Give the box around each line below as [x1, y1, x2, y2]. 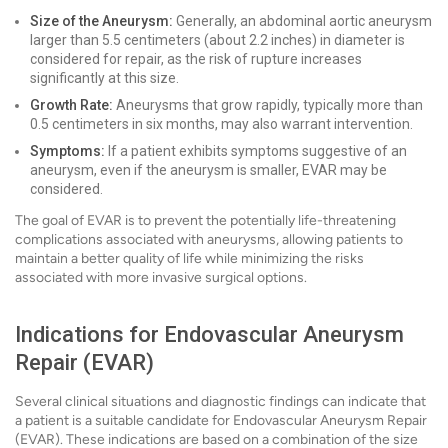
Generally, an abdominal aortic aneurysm [173, 13, 432, 29]
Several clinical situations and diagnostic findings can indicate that [15, 393, 426, 410]
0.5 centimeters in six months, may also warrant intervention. [30, 116, 413, 132]
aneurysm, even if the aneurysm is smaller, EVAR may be [30, 162, 387, 178]
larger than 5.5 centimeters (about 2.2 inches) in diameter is [30, 32, 405, 48]
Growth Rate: [30, 97, 113, 113]
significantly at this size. [30, 70, 179, 86]
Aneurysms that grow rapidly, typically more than [113, 97, 423, 113]
